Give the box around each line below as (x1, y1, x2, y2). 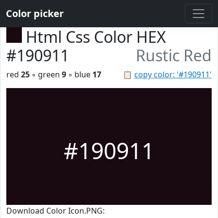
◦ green (30, 69, 62, 80)
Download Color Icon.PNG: (6, 205, 105, 216)
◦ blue (66, 69, 92, 80)
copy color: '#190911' (134, 69, 212, 80)
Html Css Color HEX (26, 26, 166, 47)
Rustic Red (136, 45, 212, 66)
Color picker (6, 7, 64, 20)
